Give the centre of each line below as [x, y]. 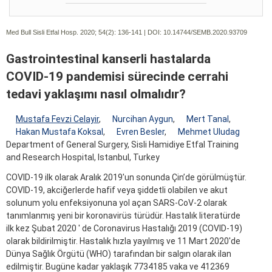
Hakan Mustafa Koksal [59, 132]
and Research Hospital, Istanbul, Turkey [83, 158]
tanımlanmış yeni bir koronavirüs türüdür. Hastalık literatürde [123, 216]
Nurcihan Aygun [143, 119]
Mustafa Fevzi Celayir [57, 119]
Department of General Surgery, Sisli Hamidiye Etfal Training [122, 145]
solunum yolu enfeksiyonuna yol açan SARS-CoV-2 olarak [117, 203]
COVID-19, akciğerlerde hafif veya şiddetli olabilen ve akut [117, 190]
